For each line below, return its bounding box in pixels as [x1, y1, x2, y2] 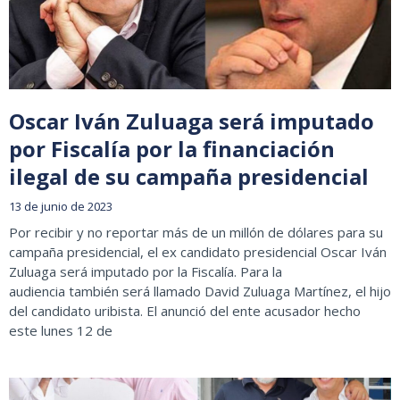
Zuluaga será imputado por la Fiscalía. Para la [9, 262, 282, 281]
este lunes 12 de [9, 321, 112, 340]
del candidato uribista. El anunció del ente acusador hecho [9, 302, 361, 321]
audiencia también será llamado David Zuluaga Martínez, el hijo [9, 282, 391, 301]
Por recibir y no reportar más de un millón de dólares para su [9, 223, 383, 242]
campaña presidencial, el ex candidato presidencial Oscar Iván [9, 243, 387, 262]
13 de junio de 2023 [9, 198, 112, 215]
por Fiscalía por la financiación [9, 134, 335, 164]
